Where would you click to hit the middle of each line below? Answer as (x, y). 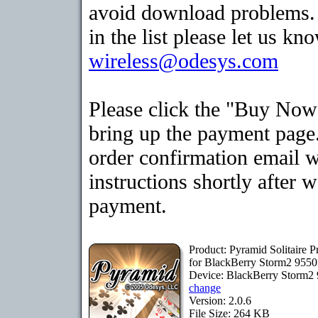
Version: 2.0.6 (220, 301)
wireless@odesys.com (183, 61)
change (205, 288)
